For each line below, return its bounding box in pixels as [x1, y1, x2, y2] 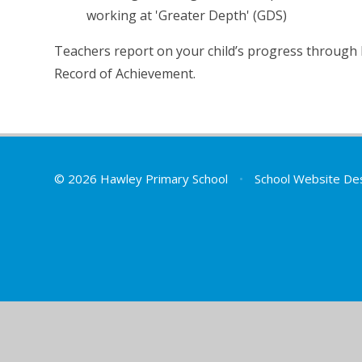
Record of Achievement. [54, 65, 200, 83]
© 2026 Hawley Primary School [54, 170, 232, 187]
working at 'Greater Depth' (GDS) [86, 6, 288, 25]
